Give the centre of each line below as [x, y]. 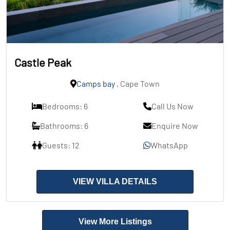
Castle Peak [43, 62]
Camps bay [96, 84]
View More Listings [115, 222]
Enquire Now [175, 126]
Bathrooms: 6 [64, 126]
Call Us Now [172, 106]
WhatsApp [169, 145]
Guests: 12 [61, 145]
